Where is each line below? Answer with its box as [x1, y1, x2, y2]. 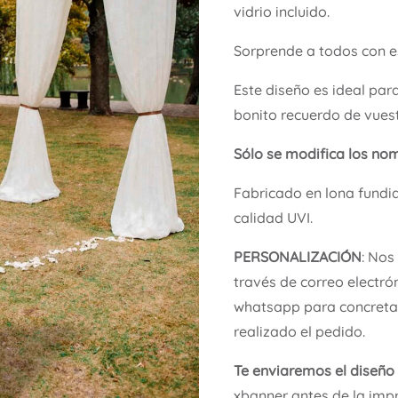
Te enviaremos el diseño [234, 362, 395, 380]
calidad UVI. [234, 209, 314, 227]
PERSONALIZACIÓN [234, 248, 362, 267]
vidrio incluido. [234, 3, 330, 21]
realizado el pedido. [234, 322, 366, 341]
